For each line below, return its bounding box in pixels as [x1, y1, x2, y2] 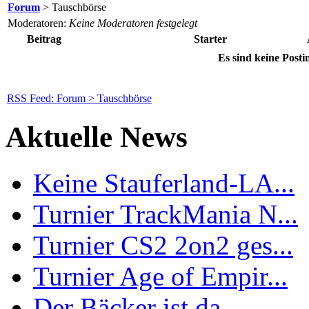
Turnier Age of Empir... [33, 261, 288, 291]
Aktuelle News [6, 120, 188, 153]
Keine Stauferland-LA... [33, 168, 295, 198]
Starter [194, 32, 227, 45]
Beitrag [27, 32, 61, 45]
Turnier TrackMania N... [33, 199, 298, 229]
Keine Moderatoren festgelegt [69, 17, 197, 29]
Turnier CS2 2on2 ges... [33, 230, 293, 260]
